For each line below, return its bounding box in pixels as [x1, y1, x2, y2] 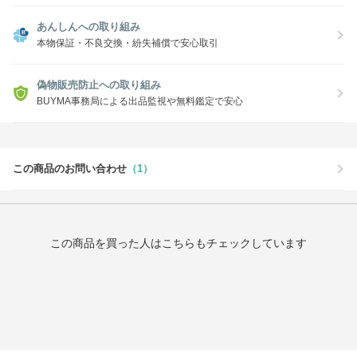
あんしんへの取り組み [37, 21, 140, 33]
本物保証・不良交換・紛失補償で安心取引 [37, 37, 218, 49]
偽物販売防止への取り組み [37, 79, 161, 92]
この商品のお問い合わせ [13, 163, 127, 175]
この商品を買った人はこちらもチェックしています [50, 237, 307, 250]
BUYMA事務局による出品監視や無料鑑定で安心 [37, 96, 243, 108]
